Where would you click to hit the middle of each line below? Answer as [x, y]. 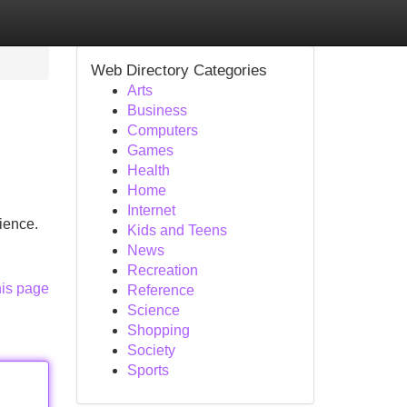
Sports [148, 370]
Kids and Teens [177, 230]
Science [153, 310]
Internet [151, 210]
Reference [160, 290]
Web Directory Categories [179, 70]
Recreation [162, 270]
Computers [162, 130]
